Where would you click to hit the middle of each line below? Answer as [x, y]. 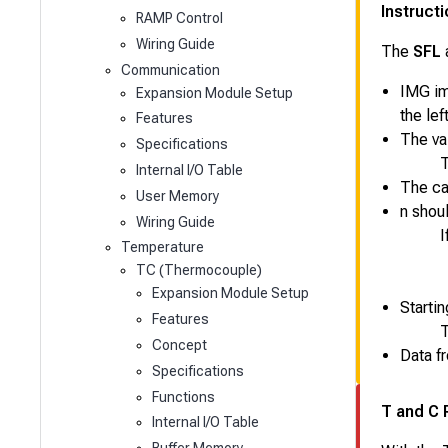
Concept [179, 344]
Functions [183, 396]
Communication [170, 69]
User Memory [178, 195]
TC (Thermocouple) [199, 270]
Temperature [162, 247]
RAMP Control [180, 17]
